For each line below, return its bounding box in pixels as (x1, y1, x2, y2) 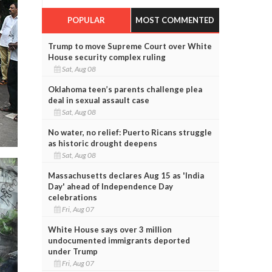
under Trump (47, 246, 98, 256)
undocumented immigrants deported (47, 235, 190, 245)
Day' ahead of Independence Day (47, 181, 173, 191)
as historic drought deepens (47, 138, 157, 148)
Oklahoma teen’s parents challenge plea (47, 84, 202, 94)
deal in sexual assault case (47, 95, 149, 105)
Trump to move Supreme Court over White (47, 41, 212, 51)
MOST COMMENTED (135, 15, 215, 25)
